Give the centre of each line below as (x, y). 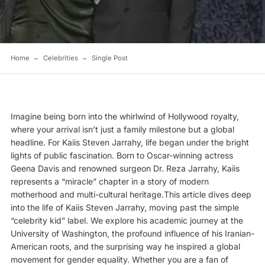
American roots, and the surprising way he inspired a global (125, 246)
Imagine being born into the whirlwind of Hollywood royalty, (125, 116)
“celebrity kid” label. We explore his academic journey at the (127, 220)
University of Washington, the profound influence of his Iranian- (132, 233)
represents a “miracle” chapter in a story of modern (109, 181)
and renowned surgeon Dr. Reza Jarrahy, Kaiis (149, 168)
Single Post (109, 58)
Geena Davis (35, 168)
